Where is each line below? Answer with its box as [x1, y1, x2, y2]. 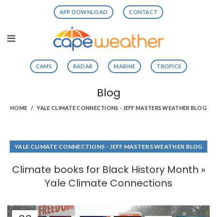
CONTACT [129, 9, 158, 15]
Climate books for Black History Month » [12, 163, 205, 176]
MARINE [114, 63, 136, 69]
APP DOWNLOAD [59, 9, 108, 15]
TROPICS [156, 63, 182, 69]
